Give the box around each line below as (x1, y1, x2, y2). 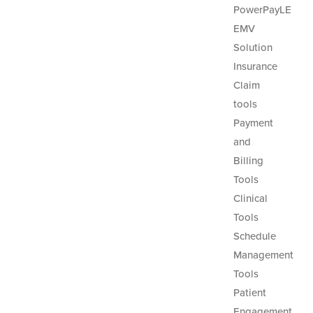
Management (233, 249, 293, 261)
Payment (233, 117, 273, 129)
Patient (233, 286, 266, 299)
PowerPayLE (233, 3, 291, 16)
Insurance (233, 60, 277, 73)
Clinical (233, 192, 268, 205)
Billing (233, 154, 263, 167)
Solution (233, 41, 272, 54)
